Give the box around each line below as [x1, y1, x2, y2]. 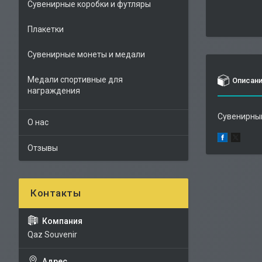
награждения [27, 86, 80, 95]
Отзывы [27, 143, 58, 153]
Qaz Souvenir [27, 230, 77, 239]
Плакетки [27, 25, 64, 34]
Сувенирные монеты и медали [27, 50, 145, 59]
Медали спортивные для [27, 75, 123, 84]
